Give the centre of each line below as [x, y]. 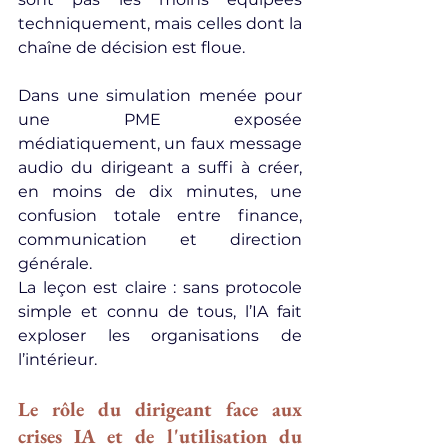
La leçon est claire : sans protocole [160, 287]
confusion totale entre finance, [160, 215]
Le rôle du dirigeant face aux [160, 409]
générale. [55, 263]
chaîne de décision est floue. [131, 47]
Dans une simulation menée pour [160, 95]
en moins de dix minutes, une [160, 191]
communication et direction [160, 239]
